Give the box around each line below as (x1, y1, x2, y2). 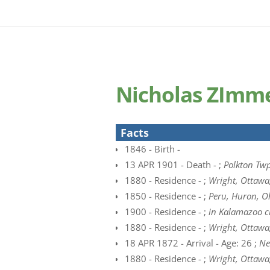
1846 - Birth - (125, 143, 180, 155)
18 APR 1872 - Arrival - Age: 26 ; (125, 237, 259, 249)
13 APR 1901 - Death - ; (125, 159, 224, 171)
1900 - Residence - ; (125, 206, 209, 218)
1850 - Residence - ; (125, 190, 209, 202)
